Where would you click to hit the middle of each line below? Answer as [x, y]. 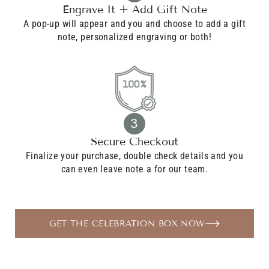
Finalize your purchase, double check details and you [134, 156]
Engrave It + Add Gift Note [134, 10]
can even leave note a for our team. [134, 169]
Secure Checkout [134, 142]
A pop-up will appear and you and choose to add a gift [134, 24]
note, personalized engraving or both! [134, 37]
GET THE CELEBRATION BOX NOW [127, 223]
